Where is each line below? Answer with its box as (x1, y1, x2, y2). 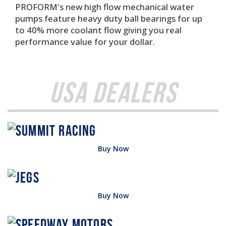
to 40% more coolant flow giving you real (15, 24, 182, 36)
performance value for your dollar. (15, 36, 155, 47)
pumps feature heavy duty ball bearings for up (15, 13, 202, 24)
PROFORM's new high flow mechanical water (15, 1, 194, 13)
